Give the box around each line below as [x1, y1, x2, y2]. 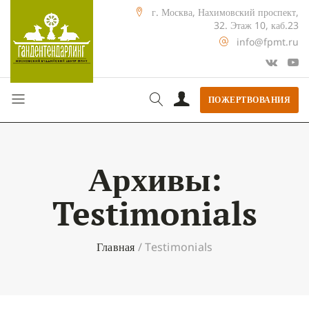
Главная [96, 239, 135, 255]
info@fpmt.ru [237, 35, 299, 48]
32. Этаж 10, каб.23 [214, 19, 299, 32]
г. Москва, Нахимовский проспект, [152, 6, 299, 19]
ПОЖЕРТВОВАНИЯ [208, 94, 290, 106]
